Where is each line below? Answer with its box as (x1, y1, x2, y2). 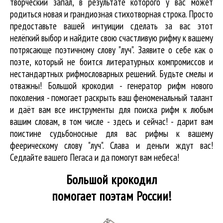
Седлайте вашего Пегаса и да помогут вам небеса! (10, 151, 179, 163)
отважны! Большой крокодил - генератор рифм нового (10, 79, 213, 92)
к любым (179, 103, 214, 115)
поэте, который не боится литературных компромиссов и (10, 55, 213, 68)
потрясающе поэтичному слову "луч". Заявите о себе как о (10, 43, 213, 56)
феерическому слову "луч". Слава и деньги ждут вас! (10, 139, 213, 151)
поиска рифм (134, 103, 179, 115)
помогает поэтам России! (52, 187, 171, 204)
